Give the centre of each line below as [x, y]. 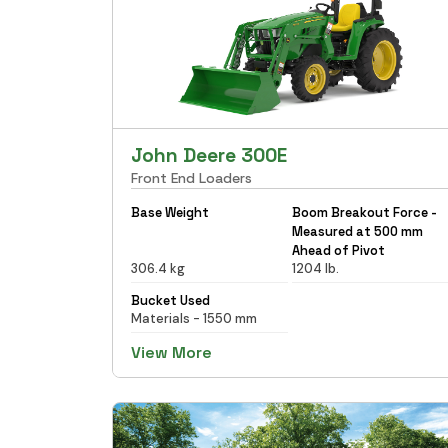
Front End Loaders [191, 177]
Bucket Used [170, 300]
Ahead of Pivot [338, 250]
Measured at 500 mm [357, 231]
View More [171, 352]
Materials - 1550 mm [194, 318]
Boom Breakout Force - [364, 212]
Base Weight [170, 212]
